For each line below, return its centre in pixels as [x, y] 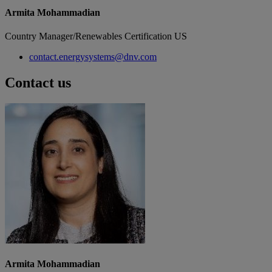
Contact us [38, 82]
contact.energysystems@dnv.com [93, 57]
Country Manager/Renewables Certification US [96, 36]
